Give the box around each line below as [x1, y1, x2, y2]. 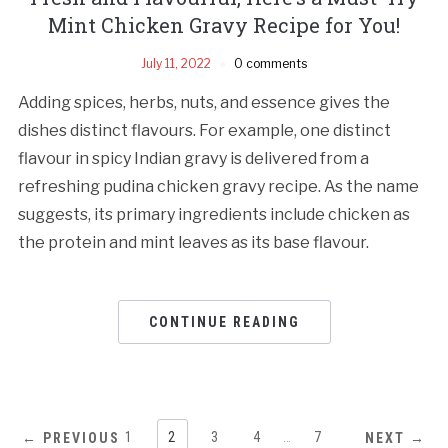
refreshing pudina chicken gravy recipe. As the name [17, 176, 419, 196]
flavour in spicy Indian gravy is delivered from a [17, 148, 369, 168]
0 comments [234, 55, 307, 71]
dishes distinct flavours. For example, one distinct [17, 120, 391, 140]
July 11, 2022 [141, 55, 211, 71]
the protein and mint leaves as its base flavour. [17, 232, 369, 252]
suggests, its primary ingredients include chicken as [17, 204, 410, 224]
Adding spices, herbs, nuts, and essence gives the [17, 92, 390, 112]
